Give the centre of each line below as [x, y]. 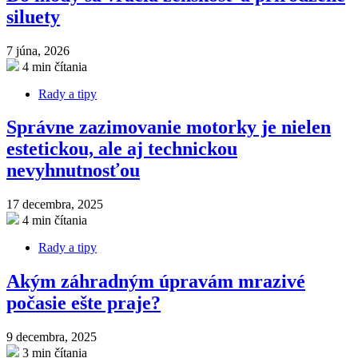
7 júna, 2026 [38, 50]
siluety [33, 16]
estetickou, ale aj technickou [122, 149]
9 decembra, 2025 [52, 337]
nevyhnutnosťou [73, 171]
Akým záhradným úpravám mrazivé [156, 282]
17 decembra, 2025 [55, 205]
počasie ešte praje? [84, 303]
